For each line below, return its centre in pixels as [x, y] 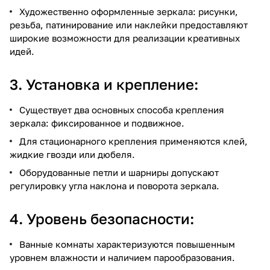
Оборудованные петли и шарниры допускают [119, 172]
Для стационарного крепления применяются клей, [133, 141]
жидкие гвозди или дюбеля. [72, 154]
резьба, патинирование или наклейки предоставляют [129, 24]
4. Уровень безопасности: [102, 218]
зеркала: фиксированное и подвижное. [97, 123]
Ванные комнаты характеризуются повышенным [127, 244]
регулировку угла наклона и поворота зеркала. [115, 185]
